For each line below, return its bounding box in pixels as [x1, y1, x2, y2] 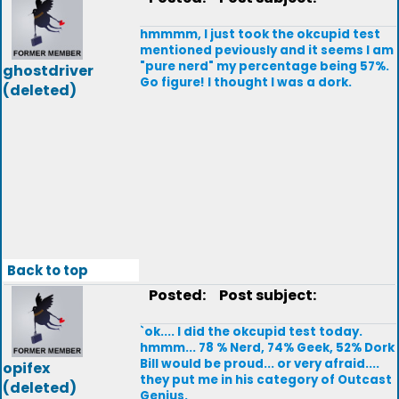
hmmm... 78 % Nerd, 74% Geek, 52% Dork [140, 339, 395, 356]
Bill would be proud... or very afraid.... [140, 355, 379, 372]
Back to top [7, 261, 88, 280]
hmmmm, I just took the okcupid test [140, 26, 380, 43]
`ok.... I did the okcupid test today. [140, 323, 362, 340]
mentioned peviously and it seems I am [140, 42, 394, 59]
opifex [3, 358, 50, 379]
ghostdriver [3, 61, 94, 81]
